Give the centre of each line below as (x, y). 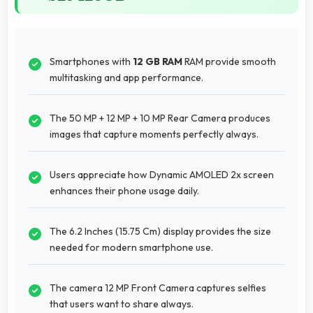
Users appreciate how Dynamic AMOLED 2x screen (162, 174)
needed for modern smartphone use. (131, 247)
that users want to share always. (122, 304)
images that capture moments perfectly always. (154, 134)
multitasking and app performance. (126, 77)
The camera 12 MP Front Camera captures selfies (158, 287)
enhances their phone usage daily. (124, 190)
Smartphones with (91, 61)
